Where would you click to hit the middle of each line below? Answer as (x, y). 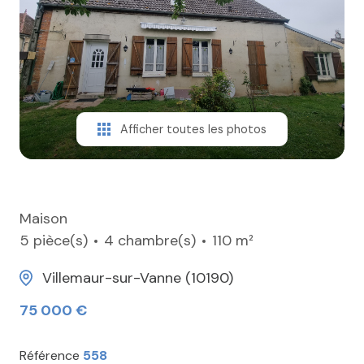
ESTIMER (53, 15)
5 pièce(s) (54, 241)
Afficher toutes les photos (193, 130)
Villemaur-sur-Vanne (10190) (138, 278)
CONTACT (58, 47)
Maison (43, 219)
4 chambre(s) (150, 241)
